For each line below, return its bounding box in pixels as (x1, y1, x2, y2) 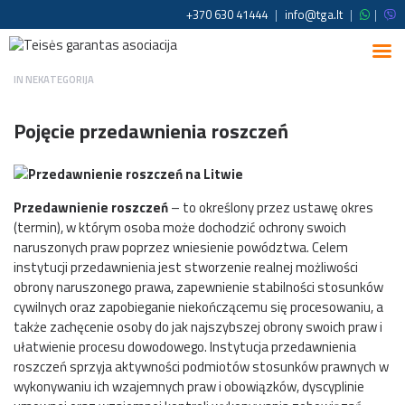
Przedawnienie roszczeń (14, 197, 168, 219)
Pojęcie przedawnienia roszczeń (14, 116, 288, 147)
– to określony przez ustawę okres (168, 197, 373, 219)
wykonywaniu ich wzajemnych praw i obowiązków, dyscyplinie (14, 376, 364, 398)
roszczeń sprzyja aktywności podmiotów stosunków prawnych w (14, 356, 389, 378)
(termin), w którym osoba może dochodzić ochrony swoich (14, 217, 346, 239)
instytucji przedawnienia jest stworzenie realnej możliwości (14, 257, 358, 278)
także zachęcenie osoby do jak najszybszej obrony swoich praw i (14, 316, 382, 338)
